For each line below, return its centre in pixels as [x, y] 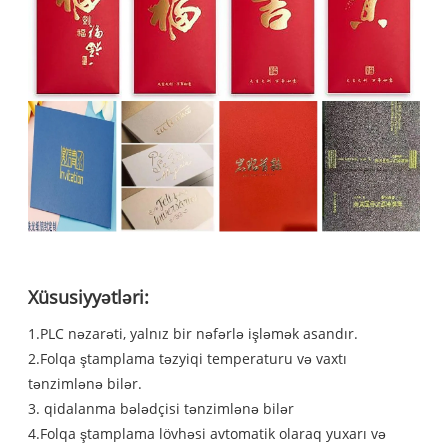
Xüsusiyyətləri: [89, 297]
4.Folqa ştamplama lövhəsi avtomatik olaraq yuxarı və [207, 434]
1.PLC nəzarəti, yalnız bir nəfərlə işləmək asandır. [193, 334]
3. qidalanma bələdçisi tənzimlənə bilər [161, 409]
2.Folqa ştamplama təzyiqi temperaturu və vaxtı [188, 359]
